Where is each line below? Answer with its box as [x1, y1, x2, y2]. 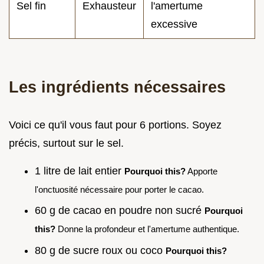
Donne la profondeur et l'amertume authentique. [55, 224, 239, 235]
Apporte [186, 166, 217, 176]
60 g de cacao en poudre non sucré [35, 204, 204, 217]
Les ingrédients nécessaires [9, 77, 226, 96]
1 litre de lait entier [35, 164, 124, 177]
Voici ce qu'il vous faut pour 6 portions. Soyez [9, 118, 222, 131]
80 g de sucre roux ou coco [35, 244, 166, 256]
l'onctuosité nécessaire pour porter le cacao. [35, 184, 204, 194]
